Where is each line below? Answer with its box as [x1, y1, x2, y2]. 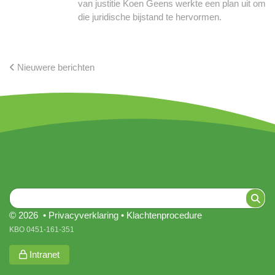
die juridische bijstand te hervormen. [78, 12, 222, 22]
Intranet [27, 249, 60, 260]
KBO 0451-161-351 [9, 225, 74, 234]
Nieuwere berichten [15, 62, 95, 72]
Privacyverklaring [48, 210, 118, 221]
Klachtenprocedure [126, 210, 202, 221]
